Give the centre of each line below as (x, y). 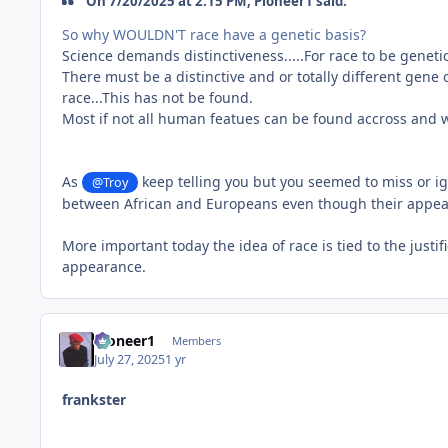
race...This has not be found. (157, 97)
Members (196, 341)
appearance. (104, 267)
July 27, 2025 (130, 359)
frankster (94, 399)
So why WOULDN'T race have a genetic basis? (214, 34)
